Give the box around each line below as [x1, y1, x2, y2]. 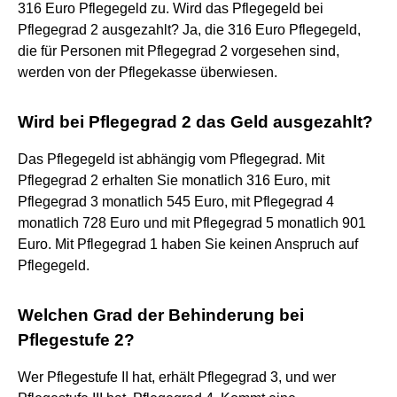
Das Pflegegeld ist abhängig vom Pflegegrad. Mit [18, 151, 324, 167]
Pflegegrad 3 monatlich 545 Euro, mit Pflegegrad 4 [18, 193, 334, 209]
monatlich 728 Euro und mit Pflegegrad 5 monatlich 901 [18, 214, 366, 230]
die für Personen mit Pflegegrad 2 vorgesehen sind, [18, 43, 339, 58]
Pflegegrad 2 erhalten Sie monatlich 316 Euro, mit [18, 172, 330, 188]
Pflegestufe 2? [18, 330, 135, 349]
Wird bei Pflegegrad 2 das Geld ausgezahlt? [18, 112, 373, 131]
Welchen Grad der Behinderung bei [18, 305, 304, 324]
